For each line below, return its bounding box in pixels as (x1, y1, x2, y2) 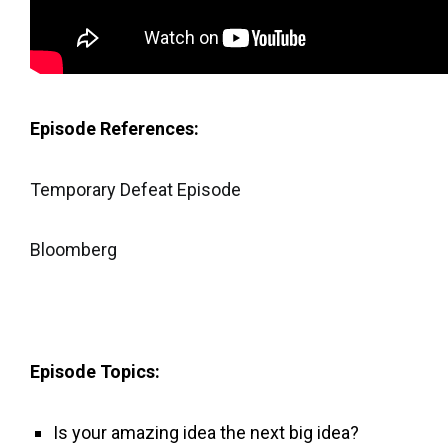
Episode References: (30, 117, 203, 139)
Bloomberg (30, 239, 117, 261)
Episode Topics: (30, 361, 160, 382)
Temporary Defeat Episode (30, 178, 241, 200)
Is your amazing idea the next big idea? (53, 421, 360, 443)
